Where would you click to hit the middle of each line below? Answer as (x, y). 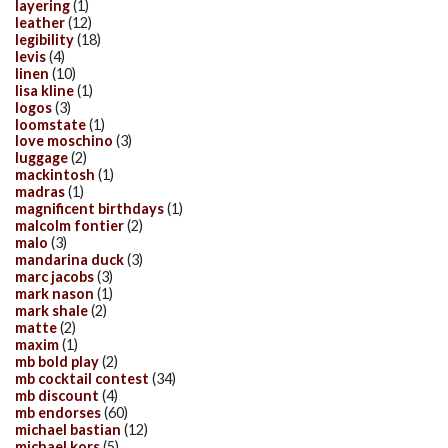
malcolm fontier (69, 226)
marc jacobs (54, 277)
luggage (41, 158)
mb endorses (58, 412)
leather (40, 22)
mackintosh (55, 175)
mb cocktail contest (82, 378)
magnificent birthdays (89, 209)
